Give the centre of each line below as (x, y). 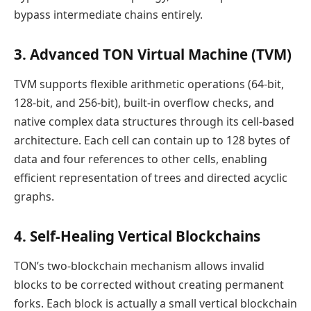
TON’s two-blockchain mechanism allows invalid (139, 266)
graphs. (34, 197)
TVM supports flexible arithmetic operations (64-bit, (149, 84)
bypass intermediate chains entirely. (108, 15)
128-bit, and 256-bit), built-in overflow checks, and (144, 103)
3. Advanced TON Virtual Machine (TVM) (153, 54)
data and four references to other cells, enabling (141, 159)
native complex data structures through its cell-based (154, 122)
